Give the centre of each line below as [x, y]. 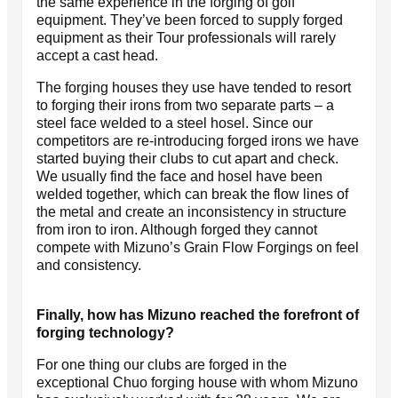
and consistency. [89, 265]
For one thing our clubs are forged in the [162, 364]
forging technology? [105, 332]
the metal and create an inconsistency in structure [191, 211]
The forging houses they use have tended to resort [194, 87]
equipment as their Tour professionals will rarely [186, 37]
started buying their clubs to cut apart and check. [187, 158]
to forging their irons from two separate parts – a [185, 105]
